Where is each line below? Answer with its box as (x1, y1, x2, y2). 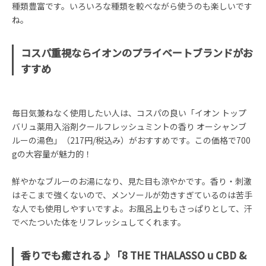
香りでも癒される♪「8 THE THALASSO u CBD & (21, 248, 246, 262)
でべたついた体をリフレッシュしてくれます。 (12, 216, 186, 228)
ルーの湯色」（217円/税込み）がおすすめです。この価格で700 (12, 134, 251, 146)
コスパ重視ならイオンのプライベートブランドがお (21, 45, 253, 60)
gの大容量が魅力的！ (12, 148, 92, 160)
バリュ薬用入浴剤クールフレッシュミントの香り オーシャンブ (12, 121, 246, 132)
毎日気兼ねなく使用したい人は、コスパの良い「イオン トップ (12, 107, 246, 119)
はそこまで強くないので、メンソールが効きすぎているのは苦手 (12, 189, 252, 201)
